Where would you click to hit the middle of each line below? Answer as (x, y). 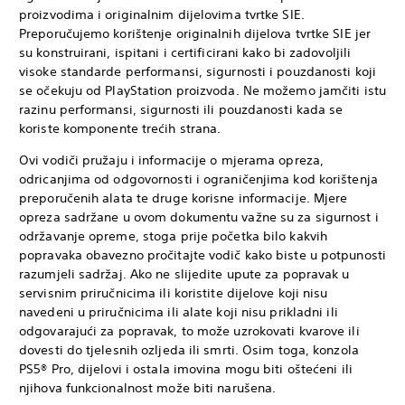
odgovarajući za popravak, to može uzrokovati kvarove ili (189, 330)
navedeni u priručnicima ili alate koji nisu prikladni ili (179, 311)
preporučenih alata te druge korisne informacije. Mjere (184, 198)
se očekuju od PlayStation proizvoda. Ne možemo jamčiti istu (202, 90)
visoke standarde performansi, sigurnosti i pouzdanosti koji (198, 71)
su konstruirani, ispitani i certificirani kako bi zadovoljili (185, 52)
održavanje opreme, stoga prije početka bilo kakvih (173, 235)
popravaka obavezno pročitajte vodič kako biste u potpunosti (202, 254)
